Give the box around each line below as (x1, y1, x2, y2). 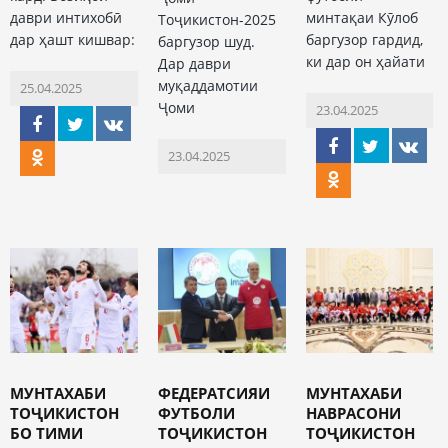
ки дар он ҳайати (305, 52, 425, 72)
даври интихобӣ (10, 8, 122, 28)
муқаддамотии (157, 76, 258, 96)
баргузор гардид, (305, 30, 423, 50)
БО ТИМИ (10, 422, 83, 443)
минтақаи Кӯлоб (305, 8, 418, 28)
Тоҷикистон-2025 (157, 10, 276, 30)
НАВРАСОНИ (305, 402, 401, 423)
